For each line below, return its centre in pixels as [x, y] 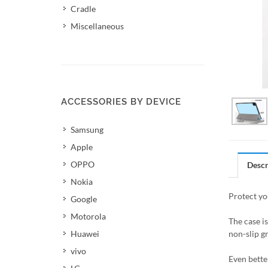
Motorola [88, 216]
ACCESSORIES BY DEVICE [121, 102]
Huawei [85, 234]
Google [84, 199]
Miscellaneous [97, 26]
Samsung [87, 130]
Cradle [83, 9]
